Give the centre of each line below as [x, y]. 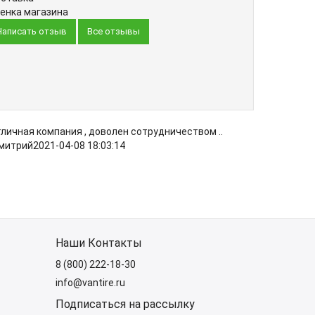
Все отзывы [114, 31]
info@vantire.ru [90, 283]
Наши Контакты [98, 243]
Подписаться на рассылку [125, 304]
